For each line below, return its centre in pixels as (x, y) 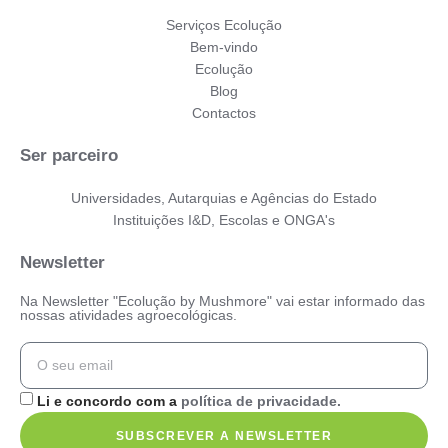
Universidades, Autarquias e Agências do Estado (224, 197)
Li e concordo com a (109, 400)
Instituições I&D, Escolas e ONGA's (224, 219)
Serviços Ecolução (224, 24)
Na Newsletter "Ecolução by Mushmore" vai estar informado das (222, 300)
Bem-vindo (224, 46)
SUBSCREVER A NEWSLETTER (224, 435)
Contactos (224, 112)
